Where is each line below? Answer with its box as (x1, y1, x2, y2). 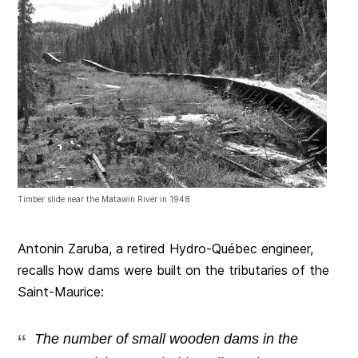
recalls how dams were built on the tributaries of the (18, 262, 330, 279)
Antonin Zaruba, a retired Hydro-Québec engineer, (18, 241, 314, 257)
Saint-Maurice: (18, 284, 105, 300)
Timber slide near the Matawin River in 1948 (18, 194, 191, 205)
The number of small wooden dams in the (34, 331, 299, 348)
